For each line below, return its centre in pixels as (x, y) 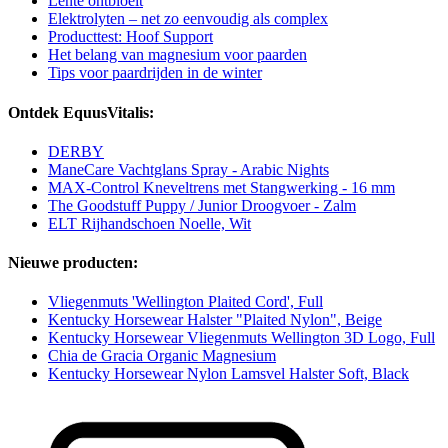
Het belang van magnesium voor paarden (177, 55)
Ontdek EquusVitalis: (81, 112)
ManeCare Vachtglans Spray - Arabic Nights (188, 169)
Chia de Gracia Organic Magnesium (162, 356)
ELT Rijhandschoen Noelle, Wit (149, 223)
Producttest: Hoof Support (130, 37)
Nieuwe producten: (73, 263)
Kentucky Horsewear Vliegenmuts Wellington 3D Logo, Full (241, 338)
